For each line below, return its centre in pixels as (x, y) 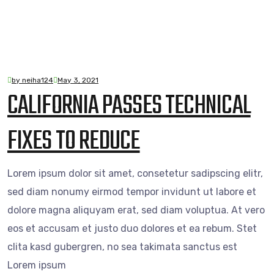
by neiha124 (32, 80)
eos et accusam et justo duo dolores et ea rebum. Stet (132, 228)
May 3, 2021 (78, 80)
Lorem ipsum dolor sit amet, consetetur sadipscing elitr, (135, 173)
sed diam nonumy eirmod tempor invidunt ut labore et (132, 191)
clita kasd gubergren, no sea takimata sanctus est (122, 246)
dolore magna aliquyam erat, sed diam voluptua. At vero (136, 210)
